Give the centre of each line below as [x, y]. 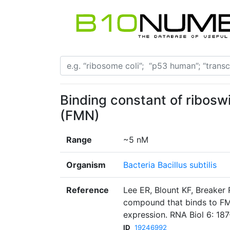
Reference [88, 190]
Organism [86, 165]
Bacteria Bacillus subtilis [170, 165]
